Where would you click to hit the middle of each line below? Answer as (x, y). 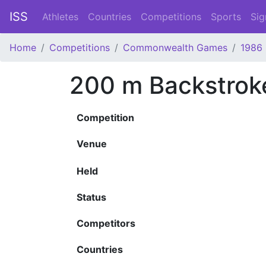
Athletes (60, 17)
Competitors (106, 223)
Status (91, 197)
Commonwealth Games (175, 47)
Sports (226, 17)
